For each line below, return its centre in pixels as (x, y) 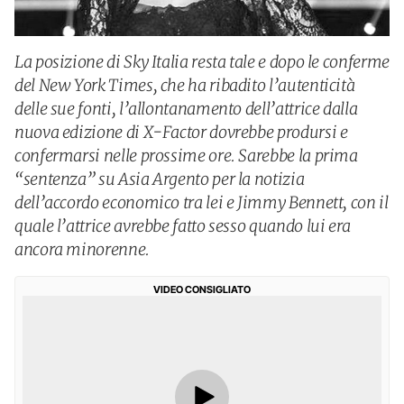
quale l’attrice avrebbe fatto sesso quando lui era (183, 226)
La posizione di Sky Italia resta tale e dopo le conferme (202, 62)
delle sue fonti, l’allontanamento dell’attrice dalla (186, 109)
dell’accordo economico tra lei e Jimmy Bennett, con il (202, 202)
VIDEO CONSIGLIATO (202, 289)
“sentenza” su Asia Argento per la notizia (160, 179)
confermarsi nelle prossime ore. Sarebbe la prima (186, 156)
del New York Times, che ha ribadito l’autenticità (185, 85)
